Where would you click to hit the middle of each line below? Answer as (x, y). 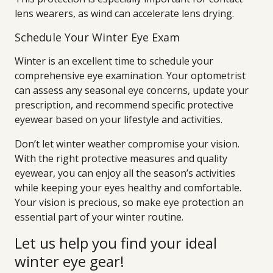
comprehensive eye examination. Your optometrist (130, 76)
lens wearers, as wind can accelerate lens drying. (124, 13)
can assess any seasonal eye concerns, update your (132, 90)
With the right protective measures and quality (121, 158)
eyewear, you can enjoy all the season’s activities (125, 173)
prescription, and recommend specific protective (124, 105)
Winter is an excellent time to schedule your (114, 61)
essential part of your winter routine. (99, 217)
